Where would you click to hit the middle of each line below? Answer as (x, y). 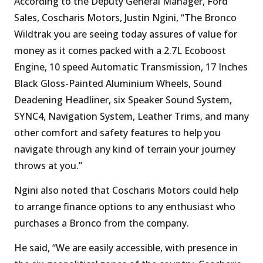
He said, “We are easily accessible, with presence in (126, 248)
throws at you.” (48, 165)
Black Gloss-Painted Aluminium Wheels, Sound (118, 83)
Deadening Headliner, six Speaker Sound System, (123, 100)
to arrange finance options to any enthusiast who (125, 207)
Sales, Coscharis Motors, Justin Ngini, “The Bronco (125, 17)
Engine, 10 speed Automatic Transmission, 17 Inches (131, 67)
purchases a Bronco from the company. (102, 223)
